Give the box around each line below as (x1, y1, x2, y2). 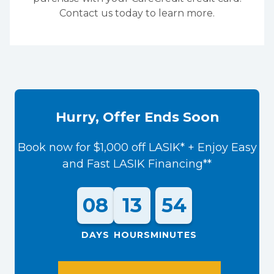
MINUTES (150, 229, 197, 240)
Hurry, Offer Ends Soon (55, 108, 219, 125)
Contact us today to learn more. (59, 7, 215, 19)
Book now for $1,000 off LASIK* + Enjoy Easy (17, 140, 257, 154)
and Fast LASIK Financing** (62, 157, 212, 171)
